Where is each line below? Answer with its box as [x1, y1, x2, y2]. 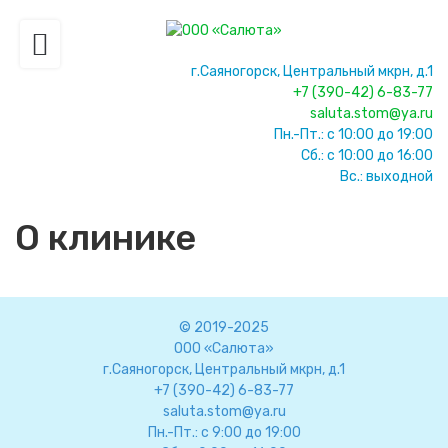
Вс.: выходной [340, 168, 433, 185]
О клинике [15, 216, 196, 259]
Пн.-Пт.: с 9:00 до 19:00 [147, 424, 301, 441]
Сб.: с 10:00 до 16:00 [301, 147, 433, 164]
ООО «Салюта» [174, 340, 274, 357]
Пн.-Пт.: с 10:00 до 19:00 [274, 126, 433, 143]
